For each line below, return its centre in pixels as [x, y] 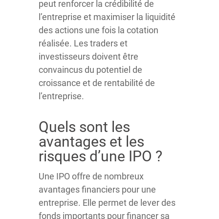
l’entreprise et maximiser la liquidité [107, 17]
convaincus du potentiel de [90, 70]
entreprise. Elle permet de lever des [107, 203]
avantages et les [91, 142]
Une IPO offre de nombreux [91, 176]
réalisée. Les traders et [83, 43]
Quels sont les [84, 127]
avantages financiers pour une [97, 189]
